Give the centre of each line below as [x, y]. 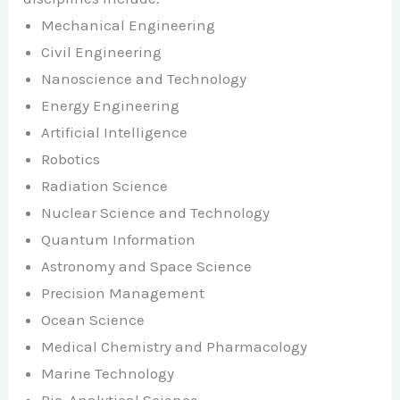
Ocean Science [93, 320]
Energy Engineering [111, 106]
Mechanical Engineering [129, 25]
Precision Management [123, 293]
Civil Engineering [102, 52]
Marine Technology [108, 374]
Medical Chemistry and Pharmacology [175, 347]
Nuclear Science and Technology [156, 213]
